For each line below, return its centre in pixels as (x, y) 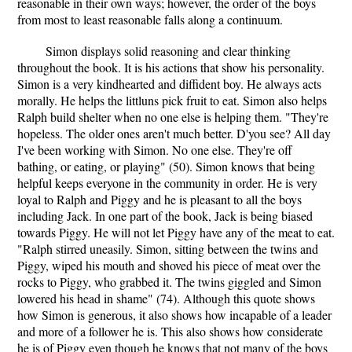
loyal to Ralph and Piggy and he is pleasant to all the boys (159, 199)
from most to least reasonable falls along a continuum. (150, 19)
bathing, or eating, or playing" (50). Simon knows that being (166, 166)
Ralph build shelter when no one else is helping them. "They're (173, 117)
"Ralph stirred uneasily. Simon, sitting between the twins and (168, 249)
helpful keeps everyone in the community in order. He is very (167, 183)
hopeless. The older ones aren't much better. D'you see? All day (174, 133)
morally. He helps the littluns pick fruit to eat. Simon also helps (172, 100)
